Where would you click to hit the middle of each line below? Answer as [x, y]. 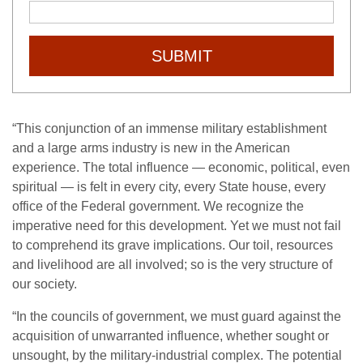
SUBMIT [181, 56]
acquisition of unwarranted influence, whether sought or [171, 336]
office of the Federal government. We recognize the [158, 206]
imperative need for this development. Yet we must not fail [177, 226]
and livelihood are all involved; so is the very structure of [172, 265]
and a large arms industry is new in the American [151, 148]
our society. [45, 284]
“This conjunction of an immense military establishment [169, 128]
